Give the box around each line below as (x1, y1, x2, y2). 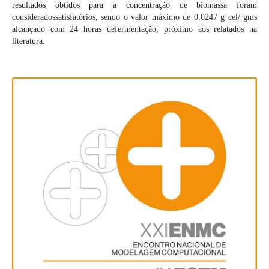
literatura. (11, 37, 45, 46)
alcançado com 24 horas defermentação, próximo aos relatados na (11, 25, 258, 34)
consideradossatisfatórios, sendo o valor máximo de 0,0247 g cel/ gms (11, 13, 258, 22)
